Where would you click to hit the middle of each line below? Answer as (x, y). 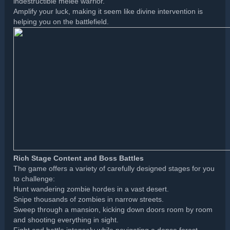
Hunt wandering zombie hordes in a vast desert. (91, 189)
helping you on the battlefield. (61, 22)
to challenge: (34, 179)
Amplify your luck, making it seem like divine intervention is (108, 12)
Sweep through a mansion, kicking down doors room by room (113, 210)
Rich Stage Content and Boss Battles (79, 159)
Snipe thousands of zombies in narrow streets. (89, 200)
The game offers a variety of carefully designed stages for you (114, 169)
